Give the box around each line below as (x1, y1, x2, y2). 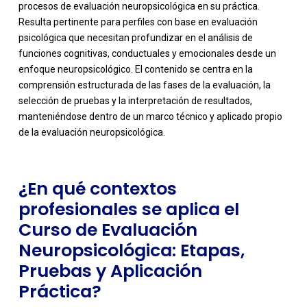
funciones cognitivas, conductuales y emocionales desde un (18, 48, 276, 60)
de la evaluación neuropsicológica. (18, 127, 165, 138)
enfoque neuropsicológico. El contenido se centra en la (18, 64, 253, 75)
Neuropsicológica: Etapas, (18, 238, 245, 263)
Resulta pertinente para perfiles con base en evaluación (18, 16, 258, 28)
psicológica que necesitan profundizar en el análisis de (18, 32, 253, 44)
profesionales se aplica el (18, 197, 239, 222)
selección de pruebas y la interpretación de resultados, (18, 95, 252, 107)
